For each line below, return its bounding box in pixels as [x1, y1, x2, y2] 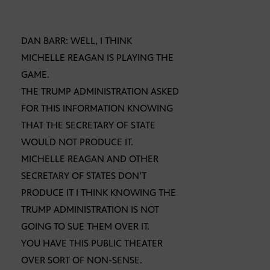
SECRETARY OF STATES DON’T [21, 170, 146, 182]
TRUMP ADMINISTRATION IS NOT [21, 204, 159, 216]
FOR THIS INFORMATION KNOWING [21, 102, 173, 115]
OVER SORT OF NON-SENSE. [21, 254, 142, 266]
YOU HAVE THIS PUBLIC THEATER [21, 237, 163, 250]
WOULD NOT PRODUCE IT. [21, 136, 133, 148]
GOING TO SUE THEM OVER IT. [21, 221, 149, 233]
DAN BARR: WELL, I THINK [21, 35, 132, 47]
